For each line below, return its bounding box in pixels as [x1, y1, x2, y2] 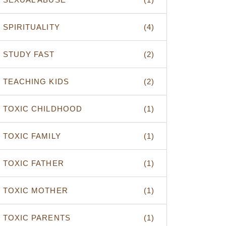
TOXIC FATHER [3, 159, 64, 167]
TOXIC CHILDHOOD [3, 104, 82, 113]
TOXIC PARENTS [3, 213, 71, 222]
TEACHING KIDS [3, 77, 69, 86]
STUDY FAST [3, 50, 55, 59]
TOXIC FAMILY [3, 132, 61, 140]
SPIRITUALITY [3, 23, 60, 31]
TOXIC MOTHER [3, 186, 68, 195]
